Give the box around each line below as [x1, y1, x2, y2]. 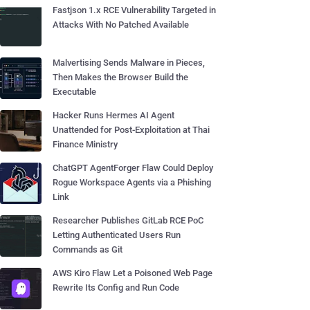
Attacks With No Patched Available [53, 19, 189, 30]
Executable [53, 86, 96, 97]
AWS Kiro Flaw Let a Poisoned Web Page [53, 268, 212, 278]
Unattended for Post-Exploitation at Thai [53, 125, 210, 135]
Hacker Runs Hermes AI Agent [53, 110, 174, 120]
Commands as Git [53, 244, 122, 255]
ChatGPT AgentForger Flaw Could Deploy [53, 163, 213, 173]
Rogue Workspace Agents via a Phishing [53, 177, 211, 188]
